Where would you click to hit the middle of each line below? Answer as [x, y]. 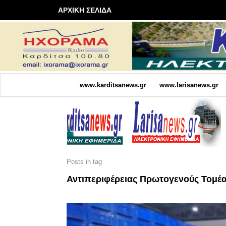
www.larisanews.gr [189, 85]
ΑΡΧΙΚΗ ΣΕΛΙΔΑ [85, 10]
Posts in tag [84, 161]
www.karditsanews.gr [113, 85]
